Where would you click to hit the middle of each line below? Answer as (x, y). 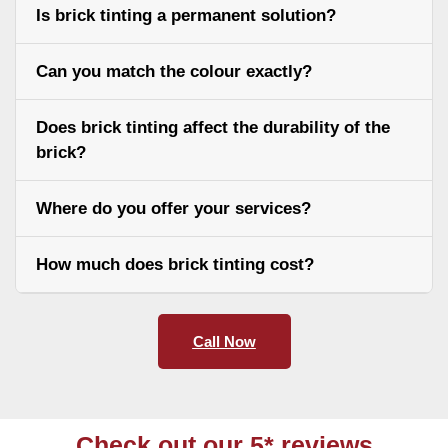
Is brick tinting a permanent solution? (186, 15)
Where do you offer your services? (173, 208)
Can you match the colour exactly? (174, 71)
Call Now (224, 341)
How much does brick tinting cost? (175, 264)
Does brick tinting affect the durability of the (213, 127)
